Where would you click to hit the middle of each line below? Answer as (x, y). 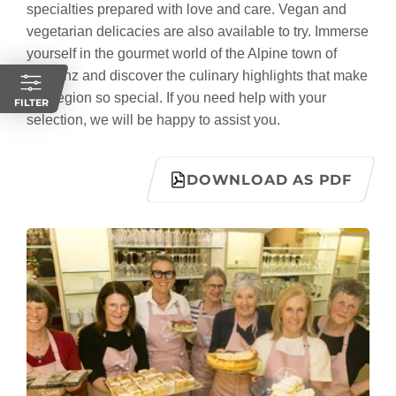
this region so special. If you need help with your (176, 98)
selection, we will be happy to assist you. (153, 120)
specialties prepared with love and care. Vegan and (187, 10)
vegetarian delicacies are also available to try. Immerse (198, 32)
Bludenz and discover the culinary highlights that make (197, 76)
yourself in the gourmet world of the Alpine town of (182, 54)
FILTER (31, 102)
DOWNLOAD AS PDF (269, 179)
